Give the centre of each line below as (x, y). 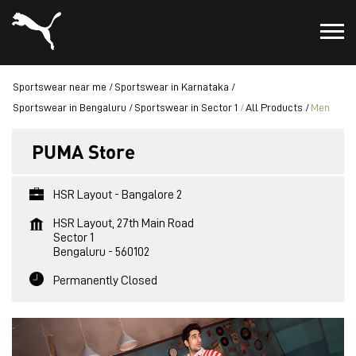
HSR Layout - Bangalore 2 (118, 195)
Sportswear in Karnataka (172, 87)
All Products (274, 107)
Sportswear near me (60, 87)
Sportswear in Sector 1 (186, 107)
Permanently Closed (105, 281)
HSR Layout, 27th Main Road (124, 223)
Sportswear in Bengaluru (70, 107)
